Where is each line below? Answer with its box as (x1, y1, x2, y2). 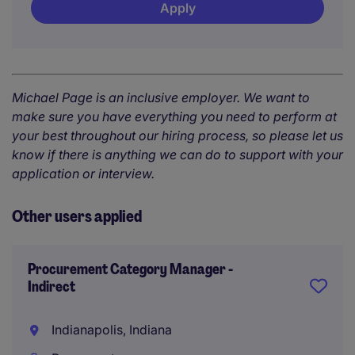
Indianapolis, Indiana (48, 322, 172, 338)
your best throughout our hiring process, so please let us (12, 128, 343, 143)
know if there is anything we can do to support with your (12, 147, 343, 162)
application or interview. (12, 166, 158, 181)
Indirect (28, 277, 75, 296)
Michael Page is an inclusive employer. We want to (12, 90, 310, 105)
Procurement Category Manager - (28, 260, 233, 279)
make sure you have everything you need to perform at (12, 109, 337, 124)
